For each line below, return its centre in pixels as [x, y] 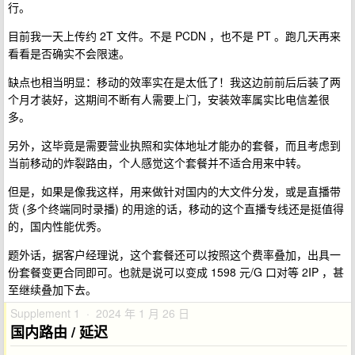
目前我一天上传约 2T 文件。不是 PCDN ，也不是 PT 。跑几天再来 [174, 36]
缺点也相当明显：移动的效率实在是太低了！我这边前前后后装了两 [174, 82]
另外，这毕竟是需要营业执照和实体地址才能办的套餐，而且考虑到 [174, 145]
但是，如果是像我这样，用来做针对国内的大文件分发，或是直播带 [174, 191]
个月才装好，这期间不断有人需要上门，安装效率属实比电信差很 [169, 99]
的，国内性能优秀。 [58, 226]
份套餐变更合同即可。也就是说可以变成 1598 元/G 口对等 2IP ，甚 [176, 272]
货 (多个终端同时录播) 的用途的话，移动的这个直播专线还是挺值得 [176, 209]
